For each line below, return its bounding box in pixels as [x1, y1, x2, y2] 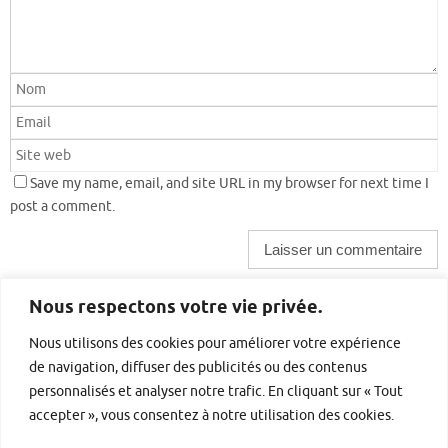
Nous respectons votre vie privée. [29, 295, 322, 320]
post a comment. [10, 198, 115, 216]
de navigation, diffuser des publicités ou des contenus [29, 358, 367, 376]
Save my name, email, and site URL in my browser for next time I [30, 175, 429, 193]
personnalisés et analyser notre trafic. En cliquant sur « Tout [29, 382, 403, 400]
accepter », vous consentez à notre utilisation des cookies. [29, 406, 394, 424]
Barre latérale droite [5, 331, 171, 354]
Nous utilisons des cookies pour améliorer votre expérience [29, 334, 401, 352]
